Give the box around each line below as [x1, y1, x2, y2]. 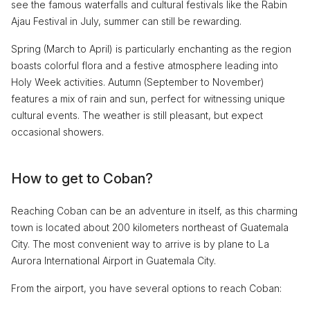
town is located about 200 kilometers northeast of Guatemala [11, 221, 289, 233]
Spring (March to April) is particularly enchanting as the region [11, 42, 291, 55]
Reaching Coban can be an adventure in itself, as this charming [11, 204, 298, 217]
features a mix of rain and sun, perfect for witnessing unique [11, 92, 285, 104]
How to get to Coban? [11, 170, 153, 187]
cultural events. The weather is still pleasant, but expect [11, 109, 263, 121]
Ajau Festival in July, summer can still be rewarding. [11, 15, 241, 27]
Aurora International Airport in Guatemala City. [11, 254, 216, 266]
